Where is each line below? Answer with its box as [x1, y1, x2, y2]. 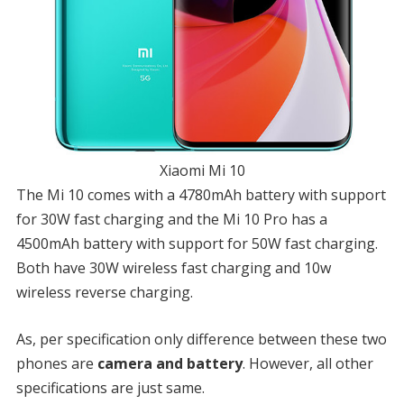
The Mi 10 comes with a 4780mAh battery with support [15, 184, 386, 205]
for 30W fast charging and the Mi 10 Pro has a [15, 208, 327, 229]
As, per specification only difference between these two [15, 328, 387, 349]
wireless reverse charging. [15, 281, 193, 302]
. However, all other [242, 353, 373, 373]
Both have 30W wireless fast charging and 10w [15, 257, 331, 278]
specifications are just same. [15, 377, 205, 398]
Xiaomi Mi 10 [159, 160, 245, 180]
